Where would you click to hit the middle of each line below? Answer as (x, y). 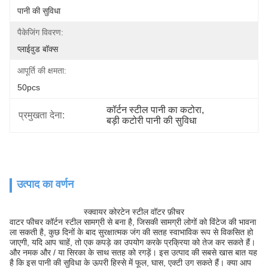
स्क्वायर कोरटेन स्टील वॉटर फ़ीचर (134, 212)
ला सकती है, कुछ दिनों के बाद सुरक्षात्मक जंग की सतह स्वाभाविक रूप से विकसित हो (131, 232)
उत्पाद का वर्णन (45, 184)
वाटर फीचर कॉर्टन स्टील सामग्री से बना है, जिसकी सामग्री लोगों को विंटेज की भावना (133, 222)
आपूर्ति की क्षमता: (42, 71)
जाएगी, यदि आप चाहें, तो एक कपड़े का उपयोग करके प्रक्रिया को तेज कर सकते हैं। (133, 242)
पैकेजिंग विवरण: (40, 32)
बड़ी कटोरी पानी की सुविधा (152, 121)
